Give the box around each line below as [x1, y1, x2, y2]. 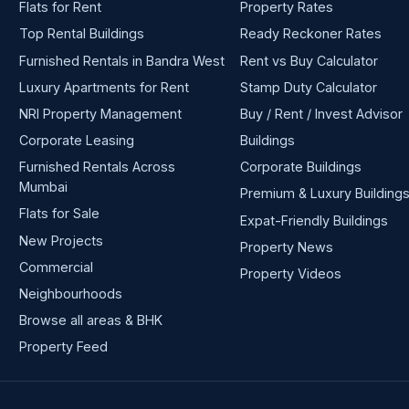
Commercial [18, 258, 93, 275]
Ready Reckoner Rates [240, 26, 383, 42]
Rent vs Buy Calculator [240, 52, 379, 68]
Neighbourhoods [18, 286, 122, 302]
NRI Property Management [18, 105, 182, 121]
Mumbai [18, 179, 68, 195]
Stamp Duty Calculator [240, 79, 378, 95]
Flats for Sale [18, 205, 100, 222]
